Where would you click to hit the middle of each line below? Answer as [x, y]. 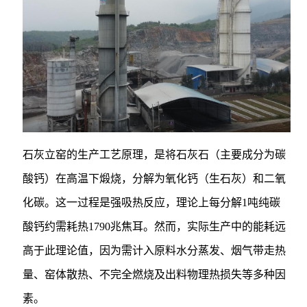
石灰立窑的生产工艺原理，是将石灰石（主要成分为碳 [154, 155]
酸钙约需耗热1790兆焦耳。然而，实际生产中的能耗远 [154, 227]
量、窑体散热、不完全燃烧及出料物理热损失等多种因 [154, 275]
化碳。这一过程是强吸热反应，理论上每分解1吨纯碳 [151, 203]
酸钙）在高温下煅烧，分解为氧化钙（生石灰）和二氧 [154, 179]
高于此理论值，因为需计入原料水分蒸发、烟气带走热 [154, 251]
